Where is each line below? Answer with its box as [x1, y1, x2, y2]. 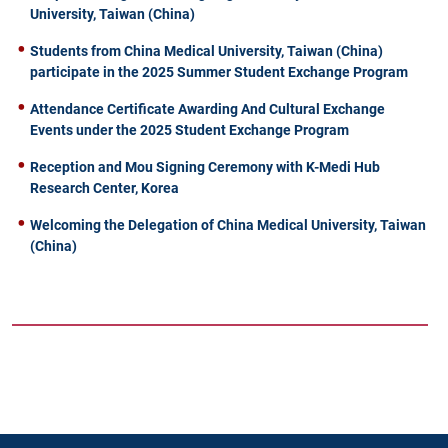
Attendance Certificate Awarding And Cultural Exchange [30, 101, 385, 118]
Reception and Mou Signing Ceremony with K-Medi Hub [30, 159, 380, 176]
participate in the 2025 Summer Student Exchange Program [30, 64, 408, 81]
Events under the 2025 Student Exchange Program [30, 122, 349, 139]
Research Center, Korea [30, 180, 179, 197]
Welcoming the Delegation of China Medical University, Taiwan [30, 217, 426, 234]
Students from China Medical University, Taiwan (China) [30, 43, 383, 60]
